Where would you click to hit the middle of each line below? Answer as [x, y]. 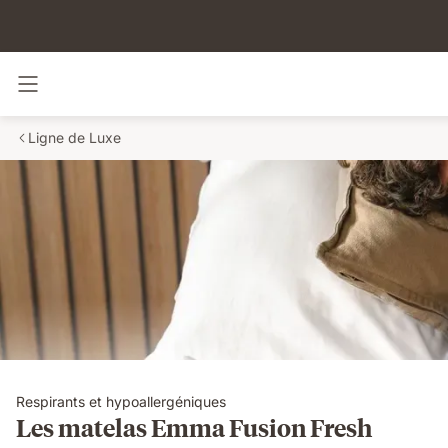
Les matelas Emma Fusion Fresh [194, 427]
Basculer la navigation [110, 92]
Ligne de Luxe [74, 137]
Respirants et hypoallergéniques [121, 401]
